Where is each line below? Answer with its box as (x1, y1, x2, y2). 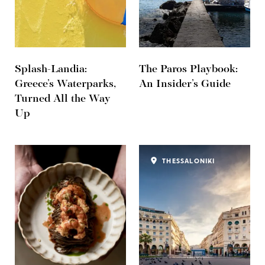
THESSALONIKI (160, 158, 215, 166)
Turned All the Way (15, 93, 111, 105)
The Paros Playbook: (139, 64, 238, 76)
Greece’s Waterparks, (15, 79, 116, 91)
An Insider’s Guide (139, 79, 231, 91)
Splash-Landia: (15, 64, 87, 76)
